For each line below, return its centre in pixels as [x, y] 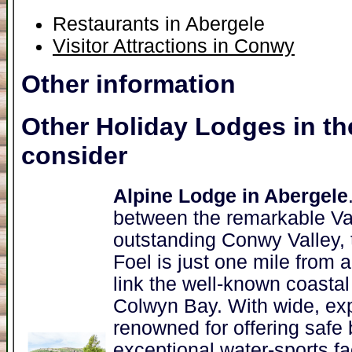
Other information [128, 84]
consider [74, 155]
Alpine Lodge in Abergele [231, 196]
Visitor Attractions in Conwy [174, 46]
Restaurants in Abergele [159, 24]
